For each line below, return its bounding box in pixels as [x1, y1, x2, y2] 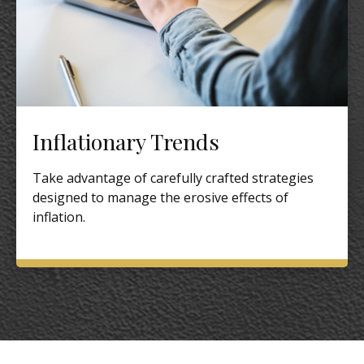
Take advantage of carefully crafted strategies [32, 168, 314, 187]
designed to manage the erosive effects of [32, 188, 288, 206]
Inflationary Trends [32, 126, 219, 156]
